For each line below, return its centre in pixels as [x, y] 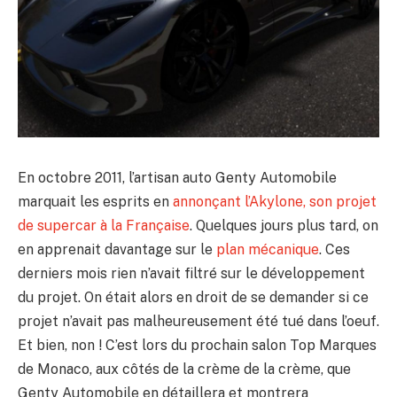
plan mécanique [268, 249]
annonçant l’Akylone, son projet [275, 201]
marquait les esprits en [95, 201]
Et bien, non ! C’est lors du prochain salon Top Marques [197, 345]
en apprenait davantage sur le [117, 249]
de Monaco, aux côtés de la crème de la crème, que [184, 369]
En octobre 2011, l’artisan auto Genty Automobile [177, 177]
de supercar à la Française [104, 225]
